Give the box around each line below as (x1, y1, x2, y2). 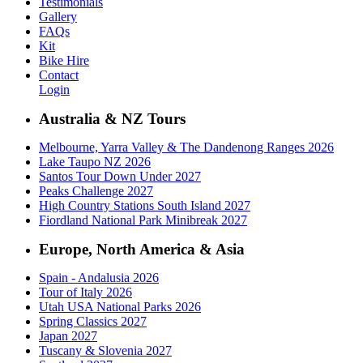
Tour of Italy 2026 (39, 284, 132, 299)
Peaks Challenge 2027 (39, 183, 153, 198)
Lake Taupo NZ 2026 (39, 154, 151, 169)
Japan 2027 (39, 328, 97, 343)
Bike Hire (39, 53, 89, 67)
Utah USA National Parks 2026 (39, 299, 201, 314)
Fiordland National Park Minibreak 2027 (39, 212, 247, 227)
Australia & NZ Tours (39, 109, 186, 127)
